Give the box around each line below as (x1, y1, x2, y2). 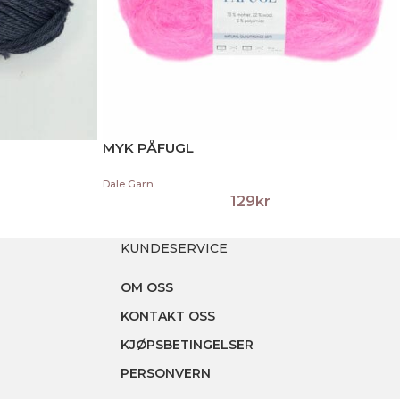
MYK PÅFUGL (103, 138, 194, 156)
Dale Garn (103, 178, 154, 191)
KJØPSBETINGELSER (120, 337, 254, 354)
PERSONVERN (120, 365, 211, 382)
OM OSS (120, 279, 173, 296)
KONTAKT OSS (120, 308, 215, 325)
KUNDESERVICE (120, 240, 228, 257)
